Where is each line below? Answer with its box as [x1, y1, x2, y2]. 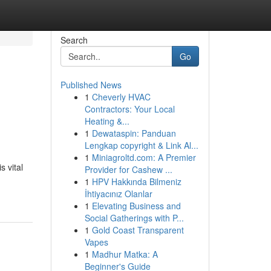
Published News [60, 79, 122, 91]
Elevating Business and [91, 200, 181, 212]
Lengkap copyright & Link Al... [84, 139, 198, 151]
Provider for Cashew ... [84, 163, 172, 175]
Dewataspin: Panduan [91, 127, 176, 139]
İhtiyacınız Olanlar [84, 188, 152, 200]
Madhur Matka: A [91, 248, 158, 260]
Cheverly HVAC [91, 91, 151, 103]
